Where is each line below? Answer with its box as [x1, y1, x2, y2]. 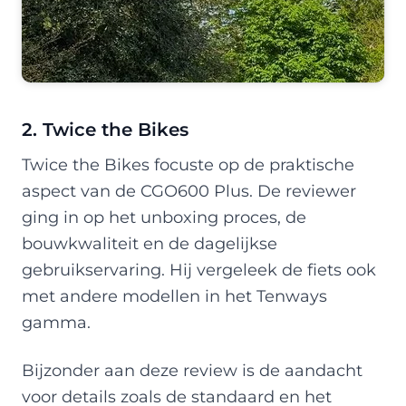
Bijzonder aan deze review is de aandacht [22, 360, 362, 380]
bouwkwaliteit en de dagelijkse [22, 233, 277, 253]
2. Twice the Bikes [22, 118, 188, 140]
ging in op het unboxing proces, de [22, 207, 306, 227]
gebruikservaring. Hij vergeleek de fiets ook [22, 259, 376, 279]
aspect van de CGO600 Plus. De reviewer [22, 180, 356, 200]
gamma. [22, 312, 91, 332]
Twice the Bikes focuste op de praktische [22, 154, 354, 174]
